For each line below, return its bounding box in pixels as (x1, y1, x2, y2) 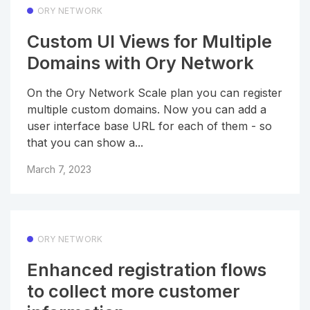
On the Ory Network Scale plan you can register (27, 85, 282, 100)
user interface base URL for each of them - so (27, 118, 272, 133)
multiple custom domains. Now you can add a (27, 102, 266, 116)
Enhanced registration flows (27, 259, 266, 281)
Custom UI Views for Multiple (27, 31, 272, 53)
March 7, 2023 (27, 163, 91, 175)
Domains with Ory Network (27, 53, 254, 74)
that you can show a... (27, 135, 143, 149)
